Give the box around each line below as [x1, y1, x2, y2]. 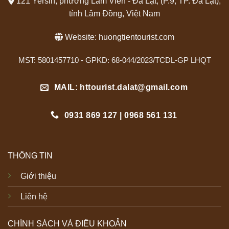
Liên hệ [20, 192, 48, 201]
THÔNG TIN [7, 151, 53, 160]
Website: [63, 32, 99, 41]
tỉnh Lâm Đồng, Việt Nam [69, 9, 160, 18]
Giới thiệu [20, 171, 56, 180]
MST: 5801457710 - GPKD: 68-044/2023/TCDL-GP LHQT [18, 56, 211, 65]
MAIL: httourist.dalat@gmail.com [54, 83, 188, 92]
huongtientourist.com [99, 32, 174, 41]
